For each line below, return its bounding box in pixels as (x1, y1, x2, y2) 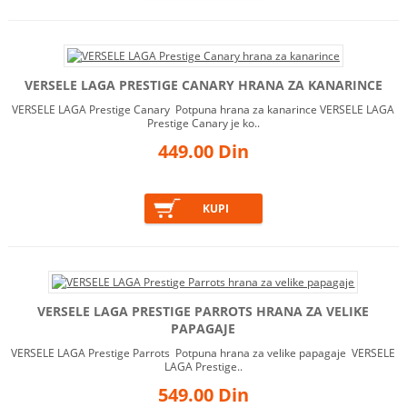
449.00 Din (157, 139, 249, 164)
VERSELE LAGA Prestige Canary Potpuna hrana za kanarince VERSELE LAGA (12, 102, 395, 118)
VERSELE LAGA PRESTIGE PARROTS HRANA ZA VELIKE (37, 303, 370, 321)
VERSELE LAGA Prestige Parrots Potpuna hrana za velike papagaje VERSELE (11, 345, 396, 362)
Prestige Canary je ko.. (146, 115, 260, 132)
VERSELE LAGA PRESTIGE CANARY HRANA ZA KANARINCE (24, 76, 382, 94)
